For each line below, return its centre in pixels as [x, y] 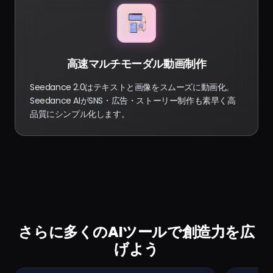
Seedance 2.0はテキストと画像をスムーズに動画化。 [132, 87]
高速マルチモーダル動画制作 [136, 64]
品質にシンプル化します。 [80, 114]
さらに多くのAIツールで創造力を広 [136, 232]
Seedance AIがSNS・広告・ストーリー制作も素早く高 [133, 101]
